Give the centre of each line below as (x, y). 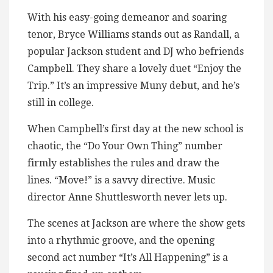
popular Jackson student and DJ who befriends (136, 52)
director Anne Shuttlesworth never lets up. (127, 197)
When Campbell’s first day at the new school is (135, 129)
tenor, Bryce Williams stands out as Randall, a (133, 35)
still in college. (61, 103)
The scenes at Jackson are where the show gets (136, 224)
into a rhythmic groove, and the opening (121, 241)
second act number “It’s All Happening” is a (128, 258)
